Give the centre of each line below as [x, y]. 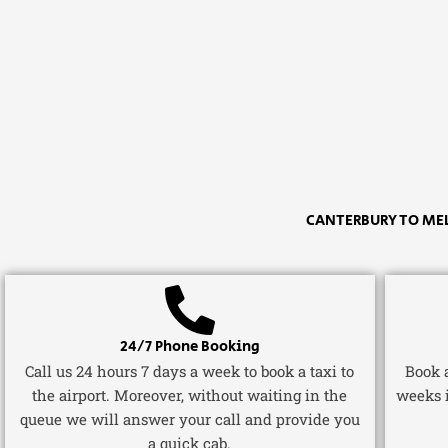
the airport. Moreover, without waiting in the [190, 394]
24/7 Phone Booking [189, 346]
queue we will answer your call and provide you [189, 418]
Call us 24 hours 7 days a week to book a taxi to [190, 370]
